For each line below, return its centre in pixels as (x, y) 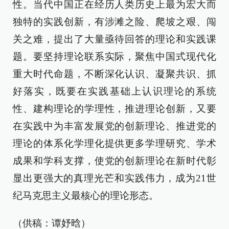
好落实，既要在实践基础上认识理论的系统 (114, 91)
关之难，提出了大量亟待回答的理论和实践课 (114, 39)
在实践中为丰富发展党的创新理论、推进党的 (114, 126)
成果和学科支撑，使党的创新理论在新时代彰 (114, 161)
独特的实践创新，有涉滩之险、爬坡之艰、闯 (114, 22)
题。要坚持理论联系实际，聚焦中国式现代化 (114, 56)
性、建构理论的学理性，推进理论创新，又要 (114, 109)
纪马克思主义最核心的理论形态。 (86, 196)
